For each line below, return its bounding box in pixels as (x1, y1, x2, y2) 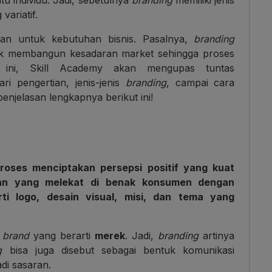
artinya (199, 229, 235, 242)
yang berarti (29, 229, 95, 242)
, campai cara (166, 76, 235, 89)
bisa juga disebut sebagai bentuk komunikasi (2, 243, 235, 256)
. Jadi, (125, 229, 158, 242)
